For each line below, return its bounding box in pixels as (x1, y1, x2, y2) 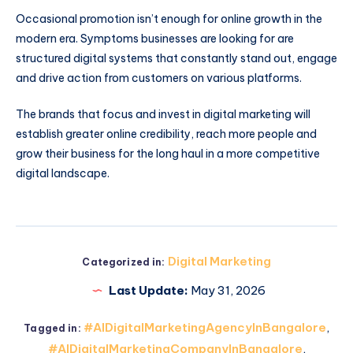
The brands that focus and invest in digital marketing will (16, 107, 310, 122)
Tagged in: (24, 321, 81, 334)
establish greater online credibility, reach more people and (16, 127, 317, 142)
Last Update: (108, 282, 188, 298)
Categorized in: (82, 255, 165, 268)
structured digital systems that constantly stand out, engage (16, 51, 337, 66)
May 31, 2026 (188, 282, 266, 298)
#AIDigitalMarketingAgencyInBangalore (83, 319, 326, 335)
